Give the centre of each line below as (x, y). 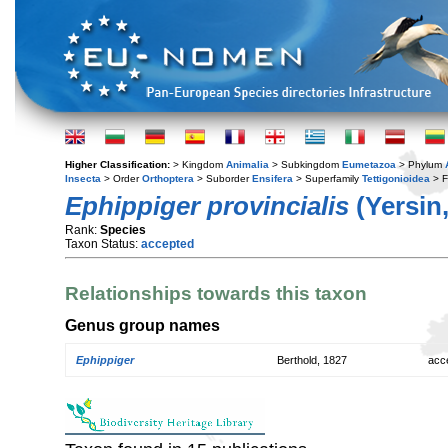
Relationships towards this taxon (216, 294)
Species (123, 230)
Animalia (247, 164)
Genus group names (142, 324)
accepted (167, 244)
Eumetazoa (369, 164)
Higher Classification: (119, 164)
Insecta (83, 178)
